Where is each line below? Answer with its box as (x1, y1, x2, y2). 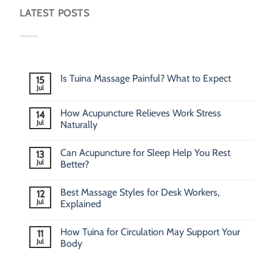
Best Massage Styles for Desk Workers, (60, 186, 219, 198)
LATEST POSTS (19, 7, 90, 19)
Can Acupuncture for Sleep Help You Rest (60, 146, 230, 158)
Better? (60, 158, 89, 170)
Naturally (60, 118, 97, 130)
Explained (60, 197, 101, 210)
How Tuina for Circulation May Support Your (60, 225, 240, 238)
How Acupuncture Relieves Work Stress (60, 107, 221, 119)
